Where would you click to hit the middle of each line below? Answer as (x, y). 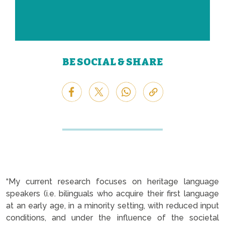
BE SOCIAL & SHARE (113, 62)
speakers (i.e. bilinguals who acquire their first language (113, 193)
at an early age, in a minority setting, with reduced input (113, 205)
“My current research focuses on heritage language (113, 181)
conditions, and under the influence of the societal (113, 217)
